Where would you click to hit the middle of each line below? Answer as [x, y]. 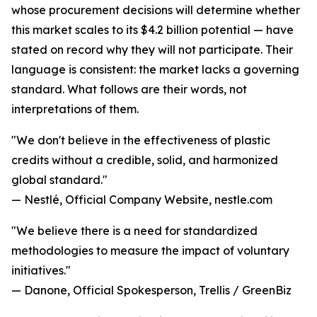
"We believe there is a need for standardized [134, 231]
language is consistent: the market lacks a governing [155, 70]
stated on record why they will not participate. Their [152, 50]
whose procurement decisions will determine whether [156, 10]
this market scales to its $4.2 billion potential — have [152, 30]
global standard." [59, 180]
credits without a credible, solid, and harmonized [145, 160]
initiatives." [41, 271]
